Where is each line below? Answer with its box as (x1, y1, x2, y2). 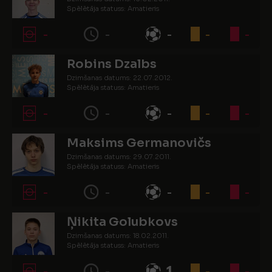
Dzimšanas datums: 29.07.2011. (67, 152, 171, 161)
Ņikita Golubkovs (67, 214, 178, 229)
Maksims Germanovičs (67, 135, 211, 151)
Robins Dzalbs (67, 56, 157, 72)
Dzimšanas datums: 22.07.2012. (67, 73, 172, 82)
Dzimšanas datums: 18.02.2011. (67, 231, 169, 240)
